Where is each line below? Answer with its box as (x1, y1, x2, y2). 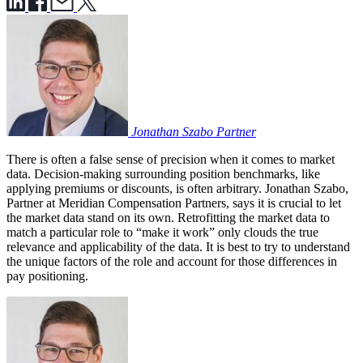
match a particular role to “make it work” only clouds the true (6, 224, 318, 239)
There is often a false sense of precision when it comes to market (6, 152, 335, 166)
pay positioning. (6, 268, 88, 283)
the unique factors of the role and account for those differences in (6, 254, 337, 268)
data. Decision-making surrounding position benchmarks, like (6, 166, 320, 181)
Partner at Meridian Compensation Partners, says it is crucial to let (6, 195, 341, 210)
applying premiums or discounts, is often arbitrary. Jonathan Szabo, (6, 181, 348, 195)
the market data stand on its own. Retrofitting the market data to (6, 210, 330, 224)
